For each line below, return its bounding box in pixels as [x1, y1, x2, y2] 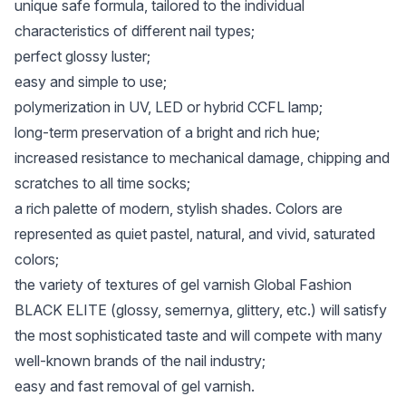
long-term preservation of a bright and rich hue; [14, 123, 320, 141]
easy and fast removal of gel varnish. [14, 377, 255, 395]
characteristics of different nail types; [14, 22, 255, 40]
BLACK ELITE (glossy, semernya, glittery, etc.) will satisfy [14, 301, 387, 319]
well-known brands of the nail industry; [14, 352, 266, 370]
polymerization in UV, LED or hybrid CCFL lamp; [14, 98, 323, 116]
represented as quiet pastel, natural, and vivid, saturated [14, 225, 375, 243]
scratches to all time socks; [14, 174, 190, 192]
